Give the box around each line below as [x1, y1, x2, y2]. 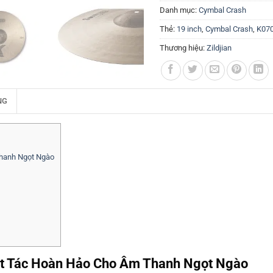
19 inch [177, 24, 202, 34]
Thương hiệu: [160, 43, 207, 52]
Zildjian [207, 43, 232, 52]
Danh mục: [160, 5, 199, 15]
